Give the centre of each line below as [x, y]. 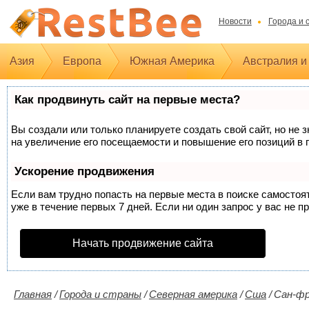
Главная [33, 294]
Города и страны [100, 294]
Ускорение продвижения [84, 171]
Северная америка [193, 294]
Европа [82, 61]
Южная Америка [172, 61]
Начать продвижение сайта [143, 243]
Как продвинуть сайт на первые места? [127, 100]
